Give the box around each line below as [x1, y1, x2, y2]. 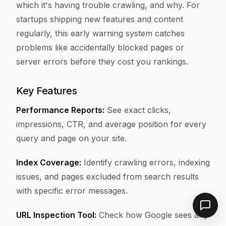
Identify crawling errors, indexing [81, 157, 210, 167]
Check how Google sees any [96, 210, 208, 220]
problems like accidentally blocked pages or [16, 42, 184, 52]
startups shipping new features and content [16, 14, 183, 24]
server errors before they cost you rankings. [16, 56, 188, 67]
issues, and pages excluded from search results [16, 172, 199, 182]
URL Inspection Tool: [16, 210, 96, 220]
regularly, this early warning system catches [16, 28, 185, 38]
